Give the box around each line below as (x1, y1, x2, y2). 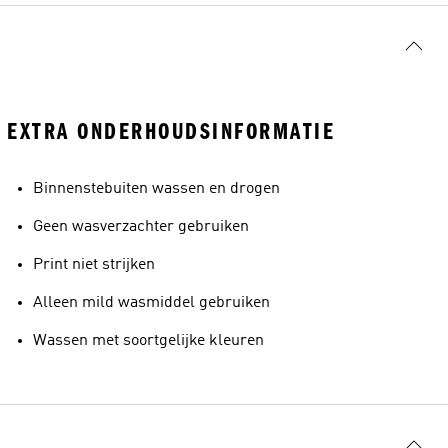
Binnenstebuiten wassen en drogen (33, 181, 280, 197)
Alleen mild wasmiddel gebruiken (33, 295, 270, 311)
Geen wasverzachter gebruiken (33, 219, 249, 235)
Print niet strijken (33, 257, 155, 273)
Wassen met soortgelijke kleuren (33, 333, 264, 349)
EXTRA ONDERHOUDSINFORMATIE (7, 118, 335, 145)
